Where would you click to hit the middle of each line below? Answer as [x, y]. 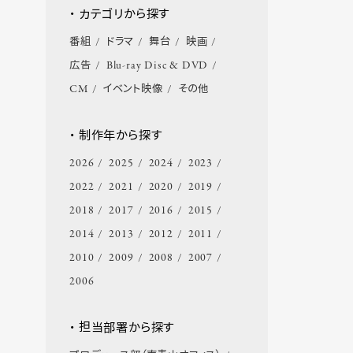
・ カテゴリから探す [120, 15]
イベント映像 [133, 90]
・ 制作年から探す [116, 137]
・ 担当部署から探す [122, 329]
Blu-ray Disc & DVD [157, 66]
